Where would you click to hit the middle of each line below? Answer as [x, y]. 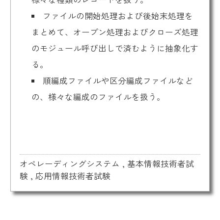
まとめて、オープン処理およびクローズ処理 [115, 32]
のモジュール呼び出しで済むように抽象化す [115, 48]
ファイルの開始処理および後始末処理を [118, 16]
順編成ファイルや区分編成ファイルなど [118, 81]
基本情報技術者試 [160, 163]
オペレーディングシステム [69, 163]
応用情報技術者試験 [73, 176]
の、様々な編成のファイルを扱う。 [98, 97]
